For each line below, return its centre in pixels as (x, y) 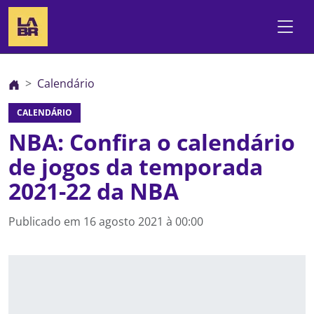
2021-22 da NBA (94, 191)
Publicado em (46, 221)
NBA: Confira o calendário (152, 142)
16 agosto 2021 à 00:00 (143, 221)
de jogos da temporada (136, 166)
